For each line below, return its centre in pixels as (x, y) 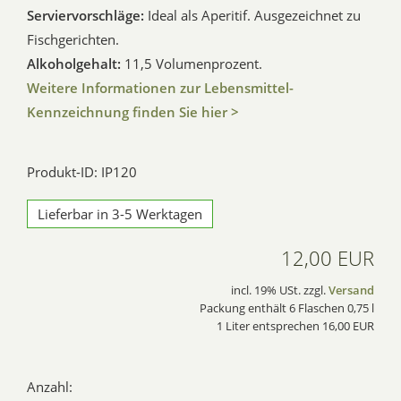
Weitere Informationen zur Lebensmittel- (160, 88)
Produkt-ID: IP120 (82, 172)
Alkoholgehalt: (76, 64)
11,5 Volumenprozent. (195, 64)
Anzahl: (50, 387)
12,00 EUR (328, 258)
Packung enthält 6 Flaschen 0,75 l (287, 309)
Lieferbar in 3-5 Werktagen (120, 214)
